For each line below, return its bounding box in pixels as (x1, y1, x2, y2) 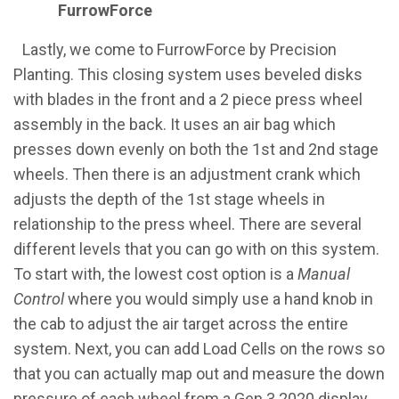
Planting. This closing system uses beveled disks (13, 65, 362, 84)
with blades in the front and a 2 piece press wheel (13, 90, 362, 109)
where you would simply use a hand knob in (68, 289, 373, 308)
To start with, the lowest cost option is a (13, 265, 297, 283)
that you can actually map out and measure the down (13, 364, 385, 383)
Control (13, 289, 68, 308)
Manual (297, 265, 350, 283)
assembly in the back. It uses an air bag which (13, 115, 336, 134)
